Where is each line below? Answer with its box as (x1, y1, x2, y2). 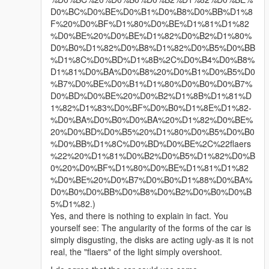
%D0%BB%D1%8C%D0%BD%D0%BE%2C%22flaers (50, 138, 251, 150)
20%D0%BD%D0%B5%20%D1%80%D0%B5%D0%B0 (50, 125, 255, 138)
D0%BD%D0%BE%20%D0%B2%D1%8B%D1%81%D (50, 89, 252, 102)
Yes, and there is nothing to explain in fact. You (50, 210, 228, 222)
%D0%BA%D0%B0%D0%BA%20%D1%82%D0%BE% (50, 113, 253, 126)
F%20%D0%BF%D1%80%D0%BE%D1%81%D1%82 (50, 17, 249, 30)
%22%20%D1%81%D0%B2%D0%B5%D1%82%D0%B (50, 150, 255, 162)
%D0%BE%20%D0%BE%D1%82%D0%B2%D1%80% (50, 29, 252, 42)
